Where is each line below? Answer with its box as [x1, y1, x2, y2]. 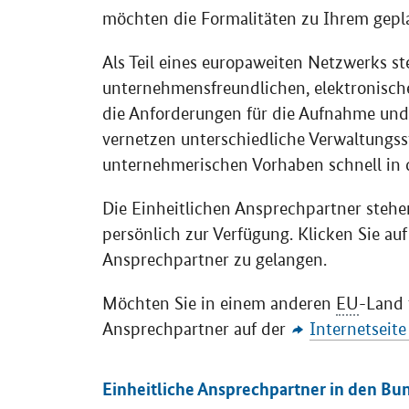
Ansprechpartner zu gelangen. [102, 249, 327, 270]
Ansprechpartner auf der [102, 319, 290, 340]
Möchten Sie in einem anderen [102, 293, 336, 314]
